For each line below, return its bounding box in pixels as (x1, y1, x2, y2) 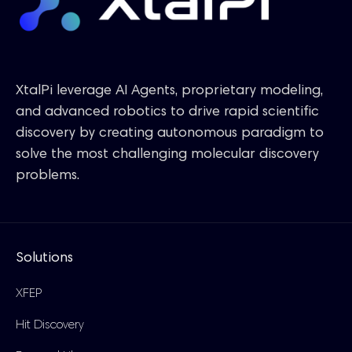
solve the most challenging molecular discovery (16, 148, 319, 163)
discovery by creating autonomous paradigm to (16, 126, 324, 141)
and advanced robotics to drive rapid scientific (16, 105, 319, 120)
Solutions (16, 251, 73, 266)
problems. (16, 169, 79, 184)
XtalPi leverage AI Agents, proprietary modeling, (16, 84, 323, 99)
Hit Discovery (16, 318, 84, 332)
